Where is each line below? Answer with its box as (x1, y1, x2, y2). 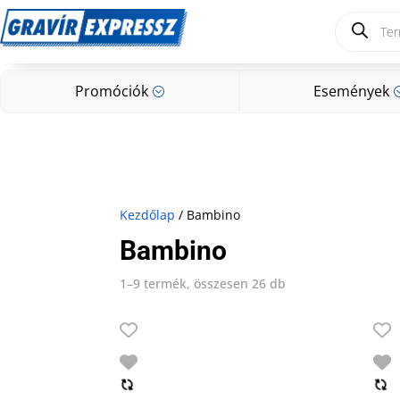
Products (334, 9, 387, 26)
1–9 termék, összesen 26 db (120, 275, 287, 292)
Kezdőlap (120, 206, 176, 223)
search (334, 21, 375, 38)
